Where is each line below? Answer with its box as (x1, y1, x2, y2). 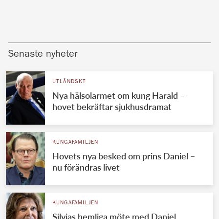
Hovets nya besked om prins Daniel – (52, 150, 195, 161)
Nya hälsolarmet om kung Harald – (52, 89, 185, 101)
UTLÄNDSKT (52, 79, 87, 85)
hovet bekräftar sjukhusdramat (52, 101, 172, 112)
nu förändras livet (52, 161, 120, 173)
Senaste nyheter (8, 49, 77, 60)
